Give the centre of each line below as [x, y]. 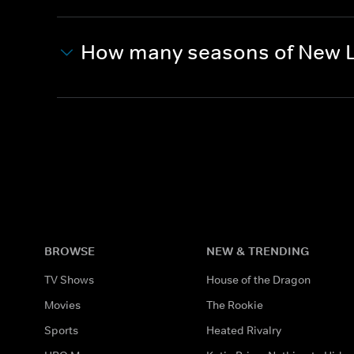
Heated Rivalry [244, 330]
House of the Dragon [259, 279]
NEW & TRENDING [258, 250]
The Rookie [235, 305]
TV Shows [69, 279]
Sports [61, 330]
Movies [62, 305]
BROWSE [70, 250]
